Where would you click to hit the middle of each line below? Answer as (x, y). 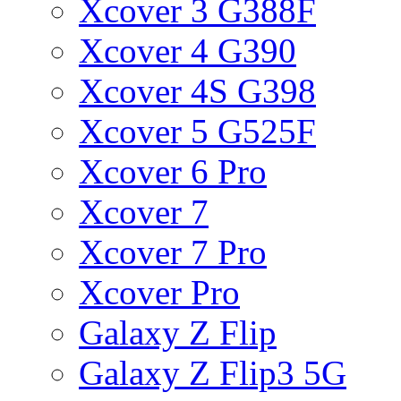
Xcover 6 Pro (173, 171)
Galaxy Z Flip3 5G (213, 372)
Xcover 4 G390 (188, 50)
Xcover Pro (159, 292)
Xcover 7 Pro (173, 252)
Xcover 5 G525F (197, 131)
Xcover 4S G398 (197, 90)
